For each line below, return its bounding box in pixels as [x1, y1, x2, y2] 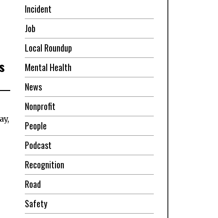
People [24, 119, 47, 132]
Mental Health [24, 60, 72, 73]
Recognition [24, 158, 64, 171]
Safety [24, 197, 47, 210]
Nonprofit [24, 99, 55, 112]
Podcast [24, 138, 52, 151]
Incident [24, 2, 52, 15]
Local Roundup [24, 41, 72, 54]
